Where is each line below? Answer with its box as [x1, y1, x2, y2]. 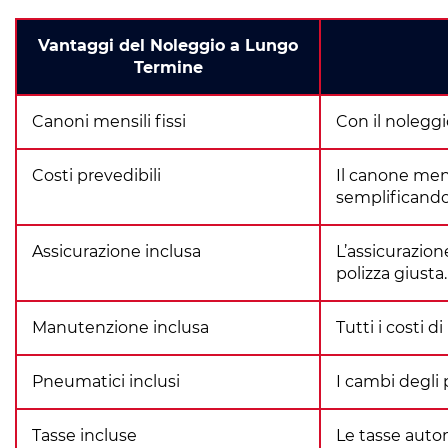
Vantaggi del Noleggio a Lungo [38, 36, 298, 55]
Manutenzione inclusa [32, 318, 209, 337]
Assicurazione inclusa [32, 242, 201, 261]
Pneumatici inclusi [32, 372, 180, 391]
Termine [133, 58, 203, 77]
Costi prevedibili [32, 166, 161, 185]
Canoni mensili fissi [32, 112, 186, 131]
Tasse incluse [32, 426, 137, 445]
